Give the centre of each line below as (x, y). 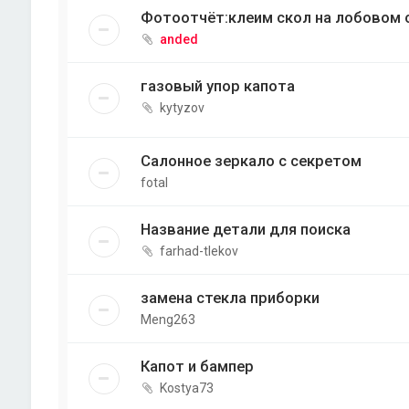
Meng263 (168, 319)
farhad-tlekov (199, 251)
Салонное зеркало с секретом (251, 160)
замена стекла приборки (230, 297)
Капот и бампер (197, 366)
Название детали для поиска (245, 229)
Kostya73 (186, 388)
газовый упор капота (217, 86)
